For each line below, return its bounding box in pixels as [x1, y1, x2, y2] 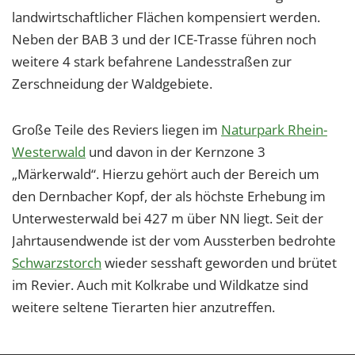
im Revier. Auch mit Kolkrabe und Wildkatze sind [12, 276, 308, 294]
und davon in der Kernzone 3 [86, 143, 265, 161]
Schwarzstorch [12, 254, 101, 272]
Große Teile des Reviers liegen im [12, 120, 221, 139]
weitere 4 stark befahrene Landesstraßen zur [12, 52, 292, 71]
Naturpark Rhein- [221, 120, 327, 139]
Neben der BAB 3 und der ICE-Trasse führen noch [12, 30, 316, 48]
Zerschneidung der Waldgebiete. [12, 74, 212, 93]
